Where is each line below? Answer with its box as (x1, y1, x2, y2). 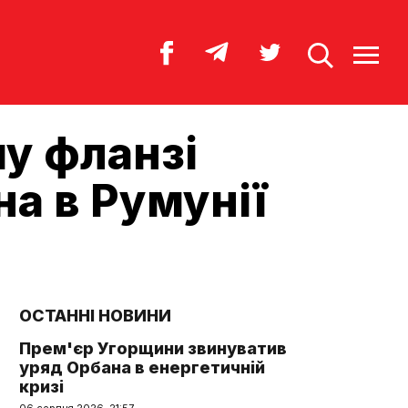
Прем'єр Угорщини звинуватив (19, 339, 287, 358)
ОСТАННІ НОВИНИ (19, 306, 171, 325)
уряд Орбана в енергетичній (19, 358, 265, 377)
